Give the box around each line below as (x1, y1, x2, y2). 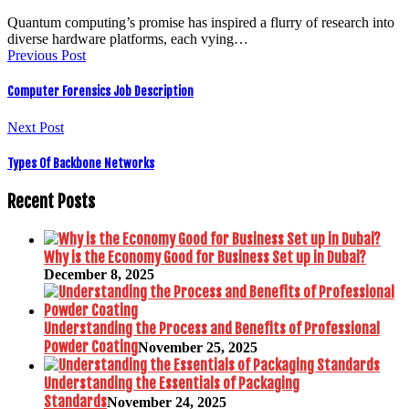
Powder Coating (44, 337, 138, 356)
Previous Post (7, 47, 86, 64)
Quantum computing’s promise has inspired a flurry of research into (7, 15, 394, 31)
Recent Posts (7, 190, 95, 213)
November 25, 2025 (138, 339, 257, 355)
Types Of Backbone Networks (7, 155, 154, 171)
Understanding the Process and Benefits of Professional (44, 319, 380, 338)
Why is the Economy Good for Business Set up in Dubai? (44, 247, 366, 267)
